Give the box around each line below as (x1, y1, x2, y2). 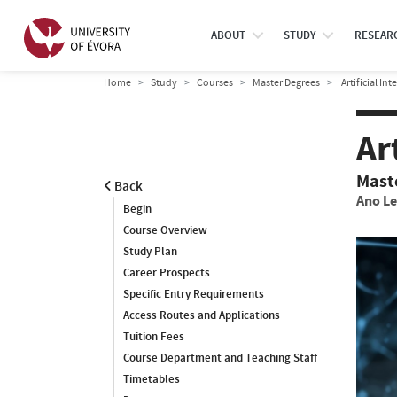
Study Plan (123, 244, 177, 260)
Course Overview (123, 222, 207, 238)
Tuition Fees (123, 329, 184, 345)
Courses (197, 75, 233, 90)
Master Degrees (253, 75, 320, 90)
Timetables (123, 371, 180, 387)
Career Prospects (123, 265, 210, 281)
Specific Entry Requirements (123, 286, 264, 302)
